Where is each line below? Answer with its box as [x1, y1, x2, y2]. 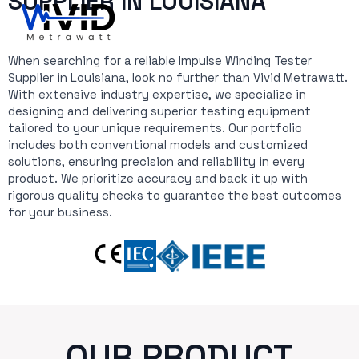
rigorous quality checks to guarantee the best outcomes [8, 188, 341, 203]
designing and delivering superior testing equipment [8, 103, 311, 119]
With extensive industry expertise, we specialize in [8, 87, 306, 102]
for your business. [8, 204, 112, 220]
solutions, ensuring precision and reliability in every [8, 154, 305, 169]
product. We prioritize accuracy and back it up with [8, 171, 308, 186]
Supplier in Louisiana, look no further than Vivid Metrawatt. [8, 70, 348, 85]
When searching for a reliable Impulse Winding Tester [8, 53, 312, 68]
